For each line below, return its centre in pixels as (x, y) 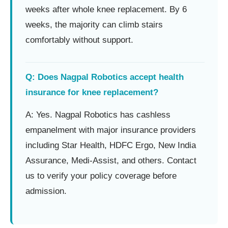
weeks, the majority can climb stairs (94, 24)
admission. (46, 191)
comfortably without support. (79, 40)
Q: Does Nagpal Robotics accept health (105, 77)
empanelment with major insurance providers (111, 130)
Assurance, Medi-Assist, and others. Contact (111, 160)
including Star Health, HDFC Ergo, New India (111, 145)
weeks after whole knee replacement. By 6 (106, 9)
